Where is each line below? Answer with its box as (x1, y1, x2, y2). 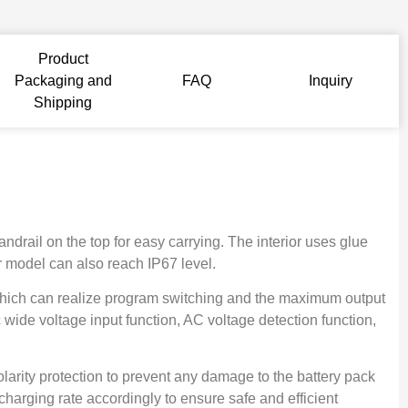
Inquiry (309, 72, 353, 88)
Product (37, 50, 88, 66)
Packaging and (14, 72, 112, 88)
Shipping (34, 94, 93, 110)
